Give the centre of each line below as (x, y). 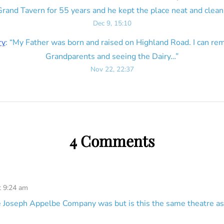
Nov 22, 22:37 (112, 69)
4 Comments (112, 141)
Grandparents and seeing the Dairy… (110, 56)
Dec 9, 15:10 (112, 23)
